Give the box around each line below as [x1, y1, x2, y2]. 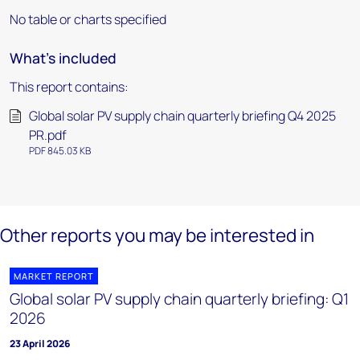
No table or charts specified [10, 10, 166, 28]
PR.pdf [29, 126, 67, 144]
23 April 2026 [10, 337, 70, 350]
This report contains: [10, 78, 129, 96]
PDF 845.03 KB [29, 144, 91, 157]
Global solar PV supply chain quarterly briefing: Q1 [10, 288, 349, 309]
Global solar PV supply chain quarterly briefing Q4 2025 [29, 107, 336, 125]
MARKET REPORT [14, 270, 94, 282]
